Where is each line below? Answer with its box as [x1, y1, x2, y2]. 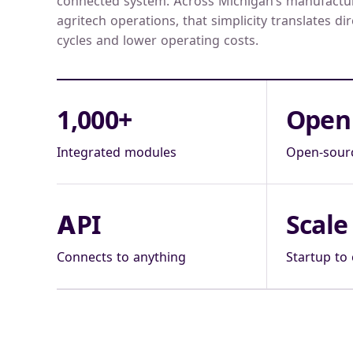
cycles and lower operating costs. [57, 32, 259, 48]
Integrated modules [57, 144, 177, 161]
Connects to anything [57, 249, 187, 266]
